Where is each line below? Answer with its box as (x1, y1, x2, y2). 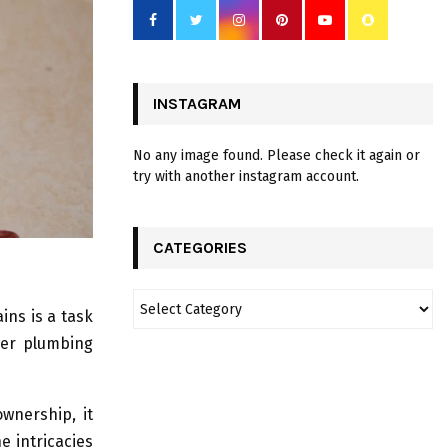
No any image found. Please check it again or (133, 147, 420, 165)
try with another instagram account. (133, 168, 359, 186)
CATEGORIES (153, 238, 247, 258)
